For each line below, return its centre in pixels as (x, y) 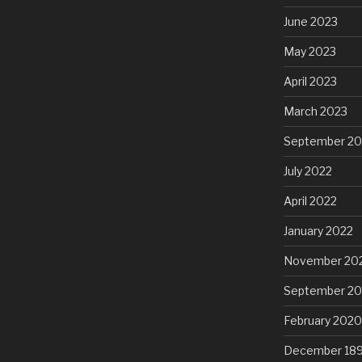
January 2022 (318, 231)
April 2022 (310, 201)
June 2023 (310, 22)
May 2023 (309, 52)
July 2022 (307, 171)
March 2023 (315, 112)
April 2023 (310, 82)
